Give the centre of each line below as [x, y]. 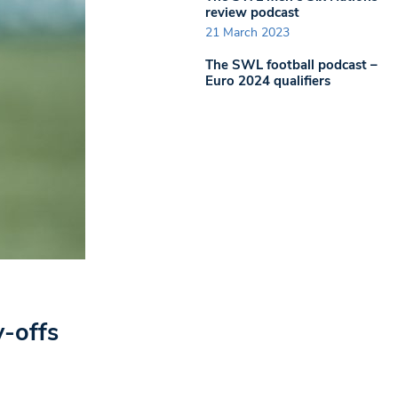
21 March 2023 [247, 32]
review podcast [252, 12]
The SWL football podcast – [291, 65]
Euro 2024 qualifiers [268, 81]
